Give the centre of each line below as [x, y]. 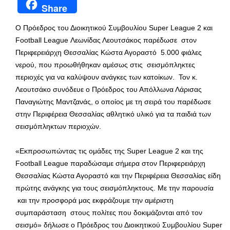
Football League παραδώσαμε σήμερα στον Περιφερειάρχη [110, 164]
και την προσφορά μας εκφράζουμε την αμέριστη [94, 200]
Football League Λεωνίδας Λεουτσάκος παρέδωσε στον [106, 40]
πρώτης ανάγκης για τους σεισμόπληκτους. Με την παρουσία [114, 188]
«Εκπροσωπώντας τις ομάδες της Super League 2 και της [109, 151]
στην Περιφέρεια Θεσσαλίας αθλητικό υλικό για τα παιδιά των [113, 114]
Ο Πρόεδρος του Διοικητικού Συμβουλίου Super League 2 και [114, 28]
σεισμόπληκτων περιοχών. [58, 127]
